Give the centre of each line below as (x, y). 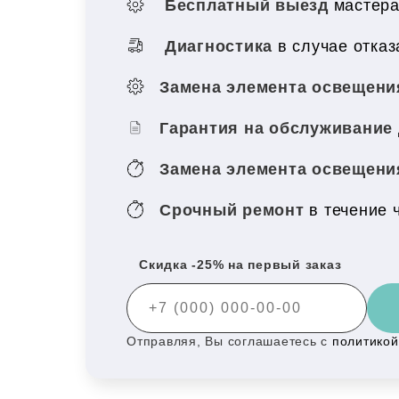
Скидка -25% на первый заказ (240, 265)
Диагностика (219, 46)
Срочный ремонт (235, 210)
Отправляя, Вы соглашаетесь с (229, 341)
